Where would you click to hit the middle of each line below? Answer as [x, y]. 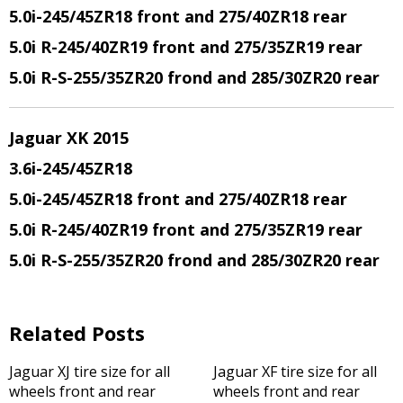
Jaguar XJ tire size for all [90, 372]
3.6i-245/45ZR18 [71, 168]
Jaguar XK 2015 [69, 138]
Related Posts [77, 333]
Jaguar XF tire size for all [295, 372]
